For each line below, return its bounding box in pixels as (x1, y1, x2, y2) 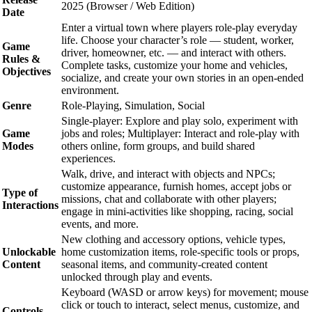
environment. (61, 84, 119, 96)
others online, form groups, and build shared (61, 139, 255, 152)
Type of (2, 186, 38, 198)
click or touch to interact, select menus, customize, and (61, 298, 299, 311)
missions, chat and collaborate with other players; (61, 192, 276, 205)
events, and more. (61, 217, 139, 230)
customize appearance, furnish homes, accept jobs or (61, 180, 291, 192)
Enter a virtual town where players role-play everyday (61, 21, 297, 33)
